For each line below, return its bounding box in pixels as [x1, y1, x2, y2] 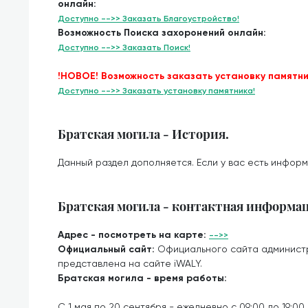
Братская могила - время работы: [58, 272, 227, 284]
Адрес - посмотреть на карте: [58, 229, 209, 241]
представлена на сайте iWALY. [58, 258, 202, 269]
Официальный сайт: [58, 243, 157, 255]
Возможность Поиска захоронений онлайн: [58, 27, 266, 38]
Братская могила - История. [58, 126, 229, 142]
